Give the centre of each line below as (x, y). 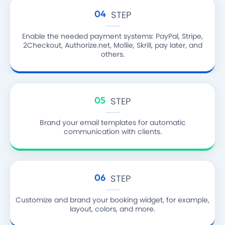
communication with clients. (113, 132)
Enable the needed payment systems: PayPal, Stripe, (113, 36)
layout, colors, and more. (113, 209)
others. (113, 54)
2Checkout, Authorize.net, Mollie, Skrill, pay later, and (113, 45)
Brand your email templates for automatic (113, 123)
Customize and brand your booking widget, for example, (113, 200)
